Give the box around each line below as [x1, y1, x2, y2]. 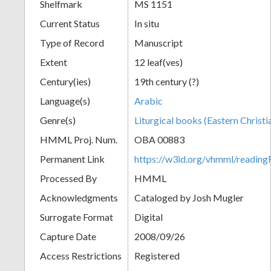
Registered [134, 249, 180, 261]
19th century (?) [134, 75, 199, 87]
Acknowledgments [40, 191, 118, 203]
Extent [40, 56, 67, 68]
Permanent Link [40, 152, 105, 165]
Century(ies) [40, 75, 91, 87]
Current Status [40, 17, 100, 29]
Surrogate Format [40, 211, 113, 223]
